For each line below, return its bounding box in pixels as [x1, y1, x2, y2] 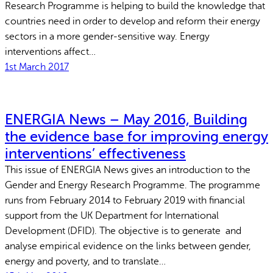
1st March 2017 [5, 61, 69, 73]
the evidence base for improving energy [5, 128, 268, 145]
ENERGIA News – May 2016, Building [5, 111, 247, 128]
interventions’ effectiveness [5, 145, 186, 162]
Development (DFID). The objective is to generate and [5, 225, 241, 236]
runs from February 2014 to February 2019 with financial [5, 194, 245, 206]
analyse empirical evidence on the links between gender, [5, 240, 251, 252]
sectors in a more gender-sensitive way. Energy [5, 30, 210, 42]
